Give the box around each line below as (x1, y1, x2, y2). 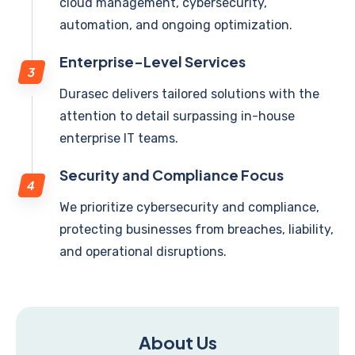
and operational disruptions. (59, 244, 227, 259)
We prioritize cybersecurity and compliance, (59, 200, 319, 215)
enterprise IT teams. (59, 131, 178, 146)
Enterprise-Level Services (59, 52, 246, 71)
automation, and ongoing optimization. (59, 17, 292, 32)
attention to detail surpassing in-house (59, 109, 295, 124)
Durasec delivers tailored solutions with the (59, 86, 319, 101)
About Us (138, 331, 217, 353)
